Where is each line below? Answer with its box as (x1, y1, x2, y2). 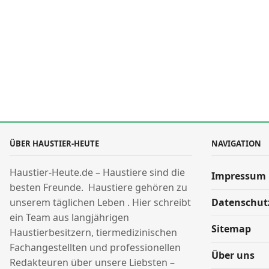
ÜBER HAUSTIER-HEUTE (10, 138, 99, 149)
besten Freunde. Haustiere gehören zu (10, 181, 187, 194)
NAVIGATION (211, 138, 261, 149)
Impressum (211, 169, 266, 183)
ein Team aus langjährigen (10, 211, 129, 224)
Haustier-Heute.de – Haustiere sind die (10, 166, 185, 179)
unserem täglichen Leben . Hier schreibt (10, 196, 191, 209)
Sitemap (211, 222, 251, 235)
